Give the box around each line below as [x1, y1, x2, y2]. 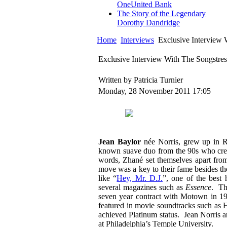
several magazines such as [98, 183, 186, 192]
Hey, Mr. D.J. [117, 174, 163, 183]
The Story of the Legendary [117, 9, 206, 18]
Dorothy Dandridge [117, 18, 180, 27]
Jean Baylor [98, 137, 144, 146]
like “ [98, 174, 117, 183]
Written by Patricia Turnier [98, 75, 185, 85]
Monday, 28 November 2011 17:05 [98, 87, 211, 96]
